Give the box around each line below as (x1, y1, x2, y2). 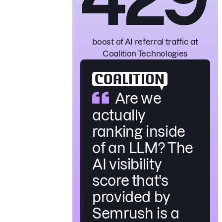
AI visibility (92, 156, 162, 172)
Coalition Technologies (103, 49, 188, 58)
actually (92, 107, 146, 123)
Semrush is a (92, 205, 179, 221)
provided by (92, 189, 170, 205)
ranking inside (92, 123, 185, 139)
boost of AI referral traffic (92, 37, 189, 46)
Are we (114, 90, 162, 106)
